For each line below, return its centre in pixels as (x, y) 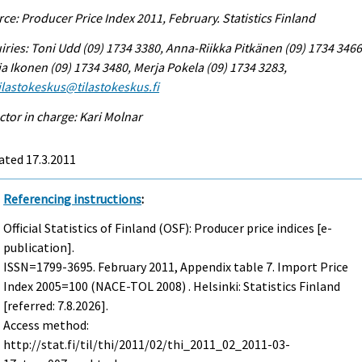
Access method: (46, 325)
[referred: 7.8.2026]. (56, 306)
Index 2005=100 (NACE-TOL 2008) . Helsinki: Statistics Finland (172, 286)
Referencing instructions (73, 198)
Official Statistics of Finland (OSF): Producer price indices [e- (168, 228)
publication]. (39, 248)
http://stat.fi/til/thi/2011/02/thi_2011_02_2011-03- (147, 345)
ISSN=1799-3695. (51, 267)
